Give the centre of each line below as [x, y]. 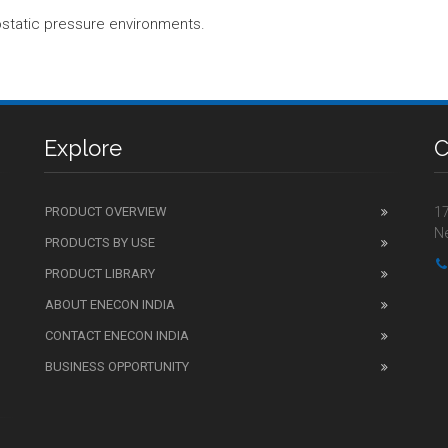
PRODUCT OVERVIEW [106, 211]
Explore [83, 147]
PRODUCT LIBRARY [100, 273]
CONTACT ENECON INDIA [117, 335]
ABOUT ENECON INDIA [110, 304]
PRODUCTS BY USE [100, 242]
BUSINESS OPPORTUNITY [117, 366]
